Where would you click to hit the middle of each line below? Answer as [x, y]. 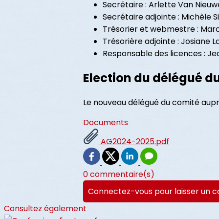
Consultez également [45, 209]
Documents [106, 123]
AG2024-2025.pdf [134, 142]
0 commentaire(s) [119, 175]
